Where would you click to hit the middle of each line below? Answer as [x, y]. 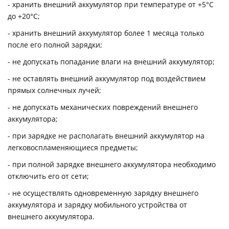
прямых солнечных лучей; [54, 90]
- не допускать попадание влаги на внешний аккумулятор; [111, 62]
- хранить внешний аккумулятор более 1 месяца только [106, 33]
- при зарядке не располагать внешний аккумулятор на [106, 136]
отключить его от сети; [48, 176]
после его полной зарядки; [55, 45]
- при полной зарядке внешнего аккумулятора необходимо [112, 165]
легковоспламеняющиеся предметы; [73, 148]
